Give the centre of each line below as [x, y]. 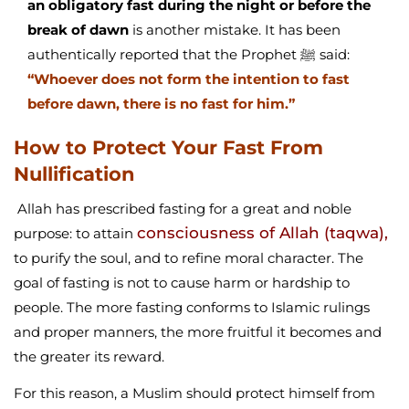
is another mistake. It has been [235, 30]
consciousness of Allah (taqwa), [262, 233]
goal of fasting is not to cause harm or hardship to [182, 283]
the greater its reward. [89, 357]
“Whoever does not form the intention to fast [189, 79]
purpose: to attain [75, 234]
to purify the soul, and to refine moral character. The [189, 258]
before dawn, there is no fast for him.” [161, 104]
